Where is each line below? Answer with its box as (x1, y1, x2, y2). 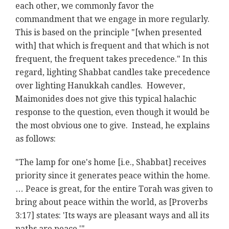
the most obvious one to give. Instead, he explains (15, 121, 210, 131)
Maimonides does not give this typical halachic (15, 94, 196, 104)
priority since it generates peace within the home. (15, 171, 210, 181)
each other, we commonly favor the (15, 1, 154, 11)
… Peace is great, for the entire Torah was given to (15, 184, 213, 194)
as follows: (15, 134, 56, 144)
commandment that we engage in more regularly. (15, 14, 210, 25)
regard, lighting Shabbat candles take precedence (15, 67, 210, 78)
